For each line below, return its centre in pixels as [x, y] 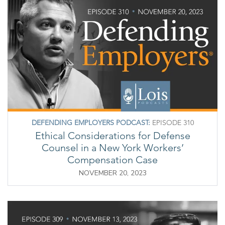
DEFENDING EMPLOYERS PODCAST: [91, 123]
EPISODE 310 [172, 123]
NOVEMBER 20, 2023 [113, 173]
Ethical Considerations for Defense [113, 136]
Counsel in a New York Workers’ [113, 148]
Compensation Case [113, 160]
